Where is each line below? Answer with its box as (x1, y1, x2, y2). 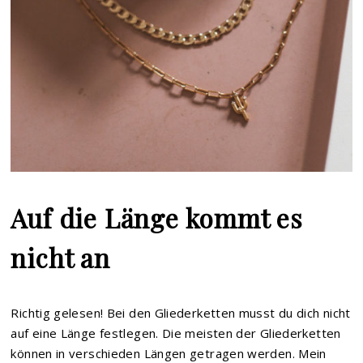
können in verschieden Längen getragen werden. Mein (11, 344, 327, 361)
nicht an (11, 239, 110, 275)
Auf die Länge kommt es (11, 199, 304, 235)
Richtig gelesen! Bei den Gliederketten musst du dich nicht (11, 304, 351, 321)
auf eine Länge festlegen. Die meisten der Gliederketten (11, 324, 341, 341)
